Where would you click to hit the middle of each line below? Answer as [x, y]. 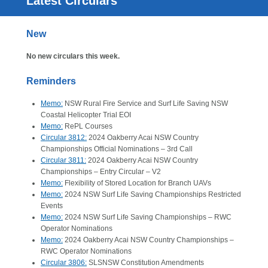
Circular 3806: [64, 263]
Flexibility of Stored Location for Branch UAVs [137, 183]
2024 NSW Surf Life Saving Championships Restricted [152, 194]
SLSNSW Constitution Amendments [145, 263]
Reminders [51, 81]
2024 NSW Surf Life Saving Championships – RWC [147, 217]
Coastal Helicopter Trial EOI [86, 115]
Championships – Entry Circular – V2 [101, 172]
